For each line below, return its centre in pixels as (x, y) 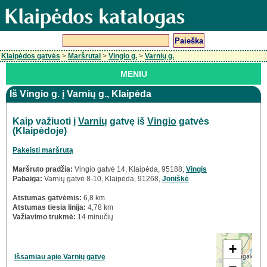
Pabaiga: (27, 179)
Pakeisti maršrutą (43, 150)
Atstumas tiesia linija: (49, 208)
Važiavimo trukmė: (44, 217)
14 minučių (94, 217)
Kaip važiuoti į (45, 122)
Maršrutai (84, 56)
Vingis (196, 170)
